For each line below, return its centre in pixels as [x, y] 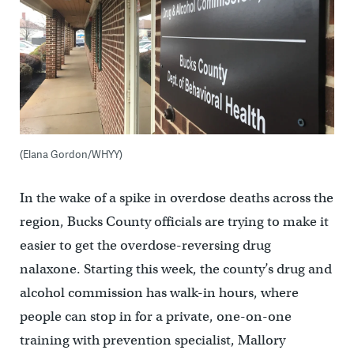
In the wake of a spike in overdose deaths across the [176, 198]
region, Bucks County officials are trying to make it [174, 221]
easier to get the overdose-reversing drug [145, 245]
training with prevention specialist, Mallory [152, 340]
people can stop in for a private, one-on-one [155, 316]
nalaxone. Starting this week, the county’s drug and [175, 269]
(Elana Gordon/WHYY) [71, 154]
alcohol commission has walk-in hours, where [159, 292]
